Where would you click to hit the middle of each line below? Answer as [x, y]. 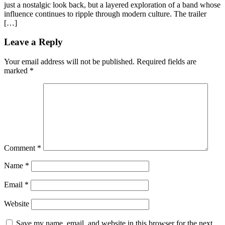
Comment [21, 148]
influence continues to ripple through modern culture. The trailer [105, 14]
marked [17, 71]
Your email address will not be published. [69, 62]
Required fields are [166, 62]
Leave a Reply [33, 42]
